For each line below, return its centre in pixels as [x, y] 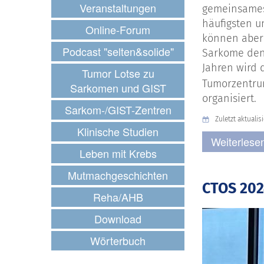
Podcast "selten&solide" [118, 51]
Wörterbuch [118, 240]
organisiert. [229, 98]
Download [118, 219]
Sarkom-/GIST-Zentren [118, 110]
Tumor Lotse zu [118, 73]
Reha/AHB [118, 197]
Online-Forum [118, 29]
